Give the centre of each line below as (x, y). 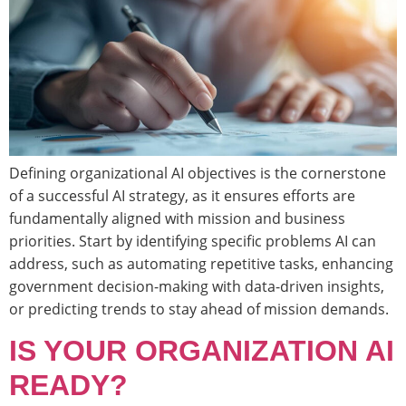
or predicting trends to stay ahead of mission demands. (199, 309)
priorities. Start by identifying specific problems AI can (193, 241)
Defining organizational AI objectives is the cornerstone (198, 173)
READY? (68, 386)
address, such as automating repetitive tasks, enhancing (201, 263)
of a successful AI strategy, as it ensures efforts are (182, 195)
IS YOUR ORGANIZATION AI (202, 351)
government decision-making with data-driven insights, (197, 286)
